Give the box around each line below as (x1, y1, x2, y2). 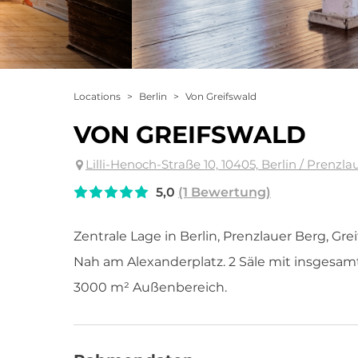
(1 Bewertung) (178, 185, 271, 200)
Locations (74, 90, 121, 102)
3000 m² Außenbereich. (74, 280, 227, 295)
